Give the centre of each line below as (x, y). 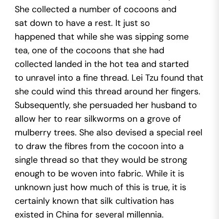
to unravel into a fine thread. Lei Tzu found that (109, 78)
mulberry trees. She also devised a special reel (109, 132)
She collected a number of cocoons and (96, 9)
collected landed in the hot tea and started (102, 64)
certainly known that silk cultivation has (94, 201)
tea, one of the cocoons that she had (89, 50)
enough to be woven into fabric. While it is (99, 174)
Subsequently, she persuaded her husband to (106, 105)
